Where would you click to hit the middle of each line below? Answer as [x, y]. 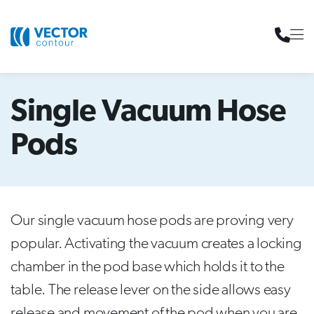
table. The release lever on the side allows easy [151, 291]
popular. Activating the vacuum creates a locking [156, 244]
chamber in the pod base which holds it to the [148, 267]
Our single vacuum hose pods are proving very [152, 221]
